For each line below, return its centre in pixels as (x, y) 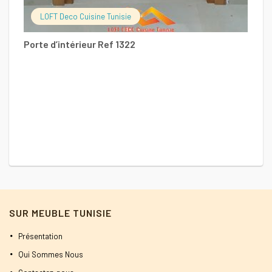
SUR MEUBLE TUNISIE (60, 212)
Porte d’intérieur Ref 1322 (80, 44)
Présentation (40, 236)
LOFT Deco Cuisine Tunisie (86, 17)
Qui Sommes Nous (51, 254)
